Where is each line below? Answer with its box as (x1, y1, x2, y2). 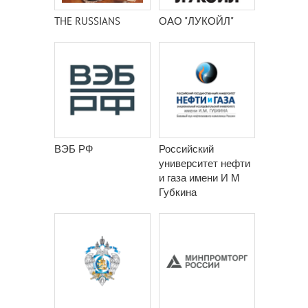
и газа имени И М (159, 171, 240, 184)
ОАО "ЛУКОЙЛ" (159, 14, 234, 27)
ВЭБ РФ (54, 142, 93, 155)
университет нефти (159, 157, 250, 170)
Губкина (159, 186, 197, 199)
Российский (159, 142, 214, 155)
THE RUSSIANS (54, 14, 120, 27)
